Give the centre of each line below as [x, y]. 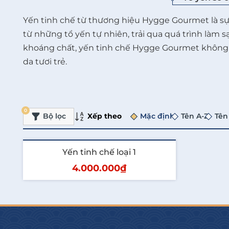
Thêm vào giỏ [84, 195]
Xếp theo [104, 116]
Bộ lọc [54, 116]
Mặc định [157, 116]
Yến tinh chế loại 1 [99, 152]
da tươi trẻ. [45, 61]
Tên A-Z [195, 116]
